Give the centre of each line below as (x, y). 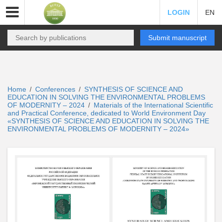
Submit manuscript (177, 38)
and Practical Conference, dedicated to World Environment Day (107, 113)
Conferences (55, 89)
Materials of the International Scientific (153, 105)
